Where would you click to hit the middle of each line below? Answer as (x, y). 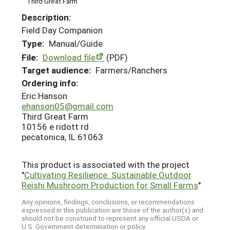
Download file (69, 57)
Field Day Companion (62, 30)
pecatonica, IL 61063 (62, 137)
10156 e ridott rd (55, 126)
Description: (46, 17)
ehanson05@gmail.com (68, 106)
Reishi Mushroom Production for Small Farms (110, 185)
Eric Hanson (44, 95)
